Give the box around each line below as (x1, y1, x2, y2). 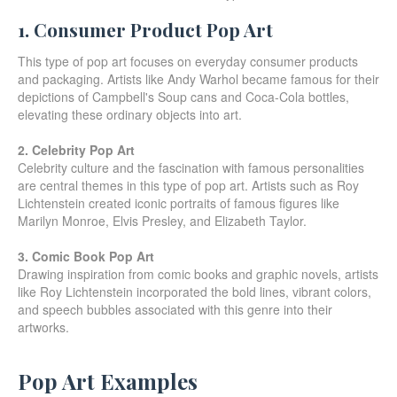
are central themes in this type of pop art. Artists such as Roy (18, 175, 359, 194)
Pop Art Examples (18, 366, 198, 395)
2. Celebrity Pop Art (18, 140, 135, 159)
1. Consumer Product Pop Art (18, 16, 273, 42)
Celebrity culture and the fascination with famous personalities (18, 158, 364, 176)
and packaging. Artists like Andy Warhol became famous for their (18, 69, 379, 88)
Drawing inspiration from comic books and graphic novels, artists (18, 264, 378, 283)
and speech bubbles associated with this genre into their (18, 300, 332, 318)
